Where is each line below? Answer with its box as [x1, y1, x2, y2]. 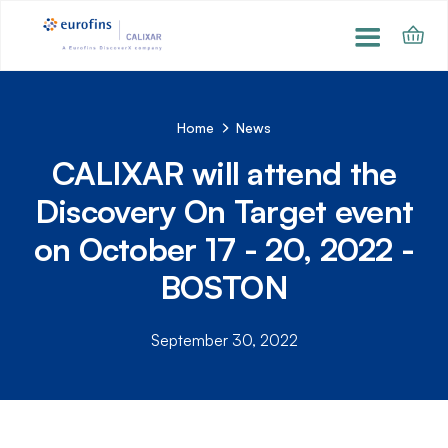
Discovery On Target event [34, 190, 414, 231]
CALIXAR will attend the [51, 152, 397, 193]
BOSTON [160, 266, 288, 307]
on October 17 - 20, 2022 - [33, 228, 415, 269]
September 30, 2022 [150, 330, 298, 351]
